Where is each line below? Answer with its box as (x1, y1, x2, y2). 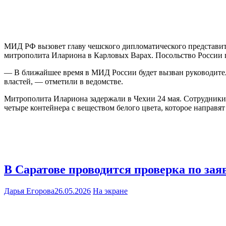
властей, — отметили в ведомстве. (4, 77, 123, 86)
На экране (93, 186, 128, 195)
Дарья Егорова (4, 186, 54, 195)
